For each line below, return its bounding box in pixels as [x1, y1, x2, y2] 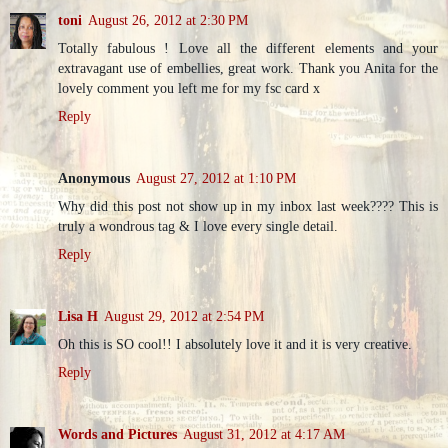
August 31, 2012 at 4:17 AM [183, 425, 345, 442]
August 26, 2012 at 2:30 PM [88, 11, 248, 28]
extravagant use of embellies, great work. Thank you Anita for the [58, 59, 438, 76]
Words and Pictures [58, 425, 177, 442]
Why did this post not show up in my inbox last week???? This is [58, 197, 438, 214]
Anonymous [58, 169, 130, 186]
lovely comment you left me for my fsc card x [58, 79, 320, 96]
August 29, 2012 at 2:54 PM [104, 307, 264, 324]
